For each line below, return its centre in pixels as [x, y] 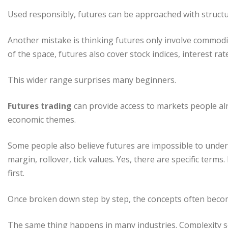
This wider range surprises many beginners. [92, 80]
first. [16, 173]
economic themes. [42, 119]
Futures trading [40, 106]
